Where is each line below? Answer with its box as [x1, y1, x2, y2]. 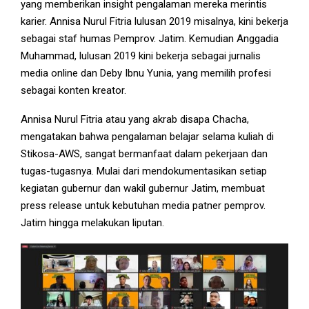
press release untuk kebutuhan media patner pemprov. [21, 199, 266, 212]
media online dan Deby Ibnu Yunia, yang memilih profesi [21, 66, 271, 79]
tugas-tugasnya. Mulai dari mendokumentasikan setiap [21, 164, 267, 177]
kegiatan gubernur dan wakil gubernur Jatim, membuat [21, 181, 265, 195]
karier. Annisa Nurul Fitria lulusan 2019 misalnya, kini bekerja [21, 14, 288, 28]
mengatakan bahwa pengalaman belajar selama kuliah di [21, 130, 274, 143]
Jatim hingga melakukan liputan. [21, 216, 164, 229]
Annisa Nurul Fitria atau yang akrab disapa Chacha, [21, 112, 249, 126]
